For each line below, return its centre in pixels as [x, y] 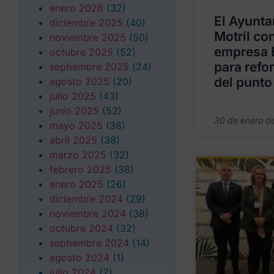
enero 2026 [76, 8]
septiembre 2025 [89, 66]
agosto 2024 [80, 257]
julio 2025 [73, 96]
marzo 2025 [78, 154]
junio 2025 [74, 110]
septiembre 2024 [89, 243]
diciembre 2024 [86, 198]
